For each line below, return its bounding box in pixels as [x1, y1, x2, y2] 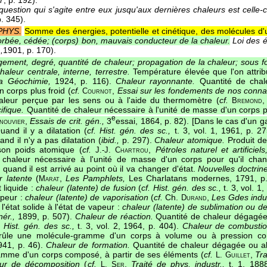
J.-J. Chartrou [95, 146, 149, 155]
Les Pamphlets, [65, 173, 126, 184]
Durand [181, 194, 207, 203]
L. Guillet [215, 251, 250, 260]
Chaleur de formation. [46, 240, 130, 250]
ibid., [101, 135, 119, 145]
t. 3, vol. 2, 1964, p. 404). [74, 221, 182, 231]
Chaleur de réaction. [74, 212, 153, 222]
